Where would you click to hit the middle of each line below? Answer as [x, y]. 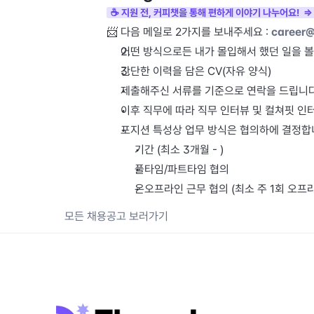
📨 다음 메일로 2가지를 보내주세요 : [189, 32]
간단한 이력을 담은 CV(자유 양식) [196, 71]
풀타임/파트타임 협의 [182, 169]
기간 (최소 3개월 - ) [179, 150]
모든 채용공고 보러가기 [116, 216]
